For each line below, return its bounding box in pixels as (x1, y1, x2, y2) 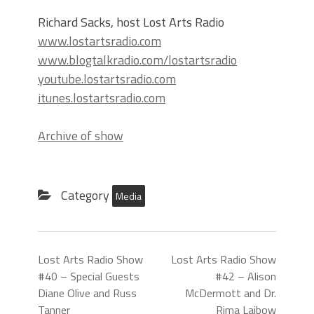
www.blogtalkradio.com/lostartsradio (38, 50, 237, 70)
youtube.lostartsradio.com (38, 69, 176, 89)
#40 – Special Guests (38, 268, 139, 285)
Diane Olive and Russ (38, 285, 137, 302)
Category (58, 186, 112, 205)
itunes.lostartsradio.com (38, 88, 165, 108)
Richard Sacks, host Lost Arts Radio (38, 13, 224, 32)
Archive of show (38, 126, 123, 146)
